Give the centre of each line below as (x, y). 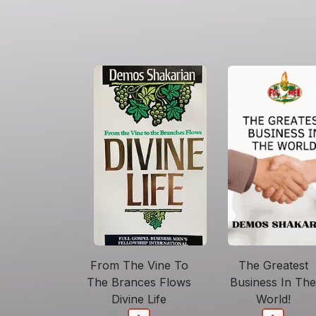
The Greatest (273, 266)
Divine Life (139, 299)
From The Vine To (139, 265)
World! (273, 299)
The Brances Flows (139, 282)
